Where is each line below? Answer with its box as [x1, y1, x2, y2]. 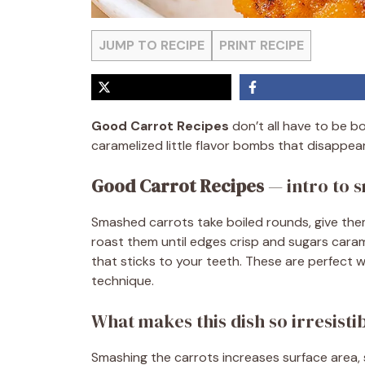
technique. [91, 272, 154, 289]
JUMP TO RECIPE [99, 37, 204, 54]
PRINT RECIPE [219, 37, 304, 54]
